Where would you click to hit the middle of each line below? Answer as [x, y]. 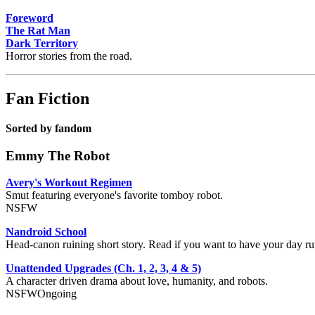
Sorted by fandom [49, 128]
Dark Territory [42, 44]
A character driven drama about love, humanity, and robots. [137, 281]
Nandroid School [46, 232]
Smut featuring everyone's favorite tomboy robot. [114, 195]
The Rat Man [38, 31]
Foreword [30, 18]
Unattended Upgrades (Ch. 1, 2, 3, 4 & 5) [103, 269]
